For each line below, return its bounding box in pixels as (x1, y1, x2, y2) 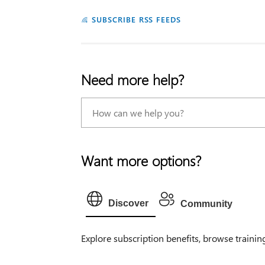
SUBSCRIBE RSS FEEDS (91, 14, 182, 24)
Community (180, 198, 232, 209)
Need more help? (80, 69, 184, 89)
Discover (108, 198, 148, 208)
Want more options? (80, 150, 201, 170)
